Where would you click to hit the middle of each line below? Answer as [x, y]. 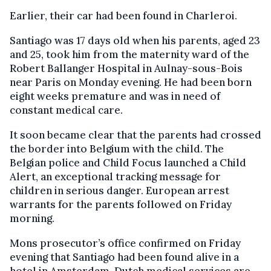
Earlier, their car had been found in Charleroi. [123, 15]
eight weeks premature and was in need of [115, 96]
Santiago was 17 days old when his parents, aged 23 [135, 40]
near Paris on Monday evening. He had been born [131, 82]
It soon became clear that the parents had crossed [135, 135]
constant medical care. [66, 110]
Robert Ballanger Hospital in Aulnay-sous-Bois [126, 68]
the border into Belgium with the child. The [117, 149]
